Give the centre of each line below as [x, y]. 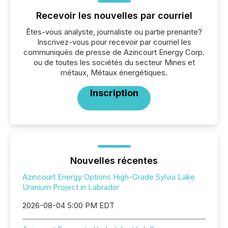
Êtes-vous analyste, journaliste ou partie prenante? [114, 32]
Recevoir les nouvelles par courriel [114, 16]
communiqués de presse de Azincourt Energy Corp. [114, 52]
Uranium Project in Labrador [71, 187]
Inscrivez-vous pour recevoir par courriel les [114, 42]
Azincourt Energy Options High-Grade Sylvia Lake [109, 177]
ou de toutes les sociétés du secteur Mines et [114, 62]
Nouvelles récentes [114, 161]
